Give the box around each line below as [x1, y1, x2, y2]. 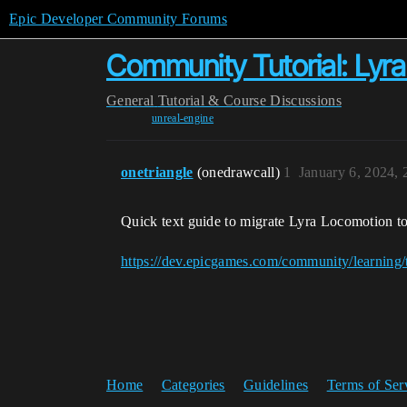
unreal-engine [151, 112, 214, 124]
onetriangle [121, 164, 194, 180]
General [106, 93, 154, 108]
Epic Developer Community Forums [9, 11, 227, 26]
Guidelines [243, 377, 309, 392]
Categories [161, 377, 225, 392]
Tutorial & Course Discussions [157, 93, 342, 108]
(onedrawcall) [196, 164, 284, 180]
